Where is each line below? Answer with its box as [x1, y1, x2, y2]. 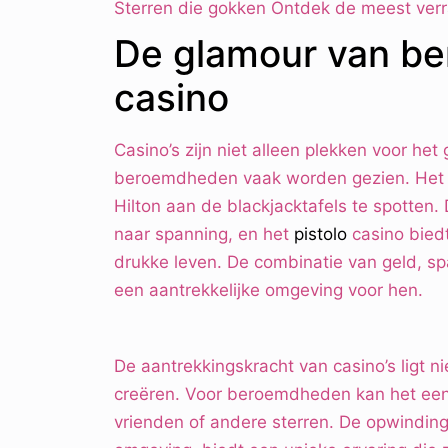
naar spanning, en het [114, 224, 294, 245]
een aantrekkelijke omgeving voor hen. [114, 280, 423, 301]
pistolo [294, 224, 347, 245]
